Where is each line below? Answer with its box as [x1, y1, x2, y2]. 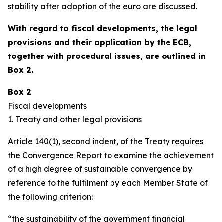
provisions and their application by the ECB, [8, 37, 191, 47]
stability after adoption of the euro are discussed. [8, 1, 197, 11]
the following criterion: [8, 192, 93, 202]
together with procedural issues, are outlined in [8, 51, 206, 61]
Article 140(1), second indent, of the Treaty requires [8, 136, 203, 146]
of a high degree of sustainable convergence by [8, 164, 192, 174]
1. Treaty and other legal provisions [8, 114, 142, 124]
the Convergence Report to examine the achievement [8, 150, 214, 160]
